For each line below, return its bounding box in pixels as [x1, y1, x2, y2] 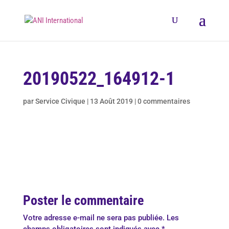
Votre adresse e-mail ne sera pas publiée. [22, 213, 165, 222]
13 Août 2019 [89, 97, 133, 105]
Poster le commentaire [22, 193, 144, 208]
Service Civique [35, 97, 85, 105]
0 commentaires [137, 97, 190, 105]
